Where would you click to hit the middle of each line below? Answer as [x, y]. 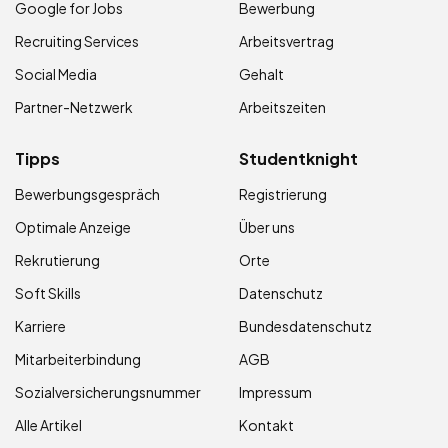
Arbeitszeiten [282, 107]
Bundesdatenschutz [305, 326]
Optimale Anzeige [73, 227]
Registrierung [283, 194]
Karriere [40, 326]
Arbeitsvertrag [286, 41]
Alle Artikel [48, 425]
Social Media [56, 74]
